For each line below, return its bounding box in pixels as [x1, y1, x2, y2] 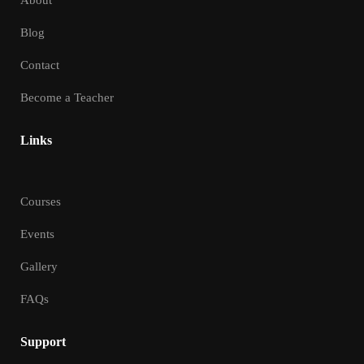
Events [20, 227, 54, 240]
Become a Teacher [20, 91, 114, 104]
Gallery [20, 260, 58, 273]
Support [20, 335, 66, 349]
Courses [20, 195, 61, 208]
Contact [20, 58, 59, 71]
